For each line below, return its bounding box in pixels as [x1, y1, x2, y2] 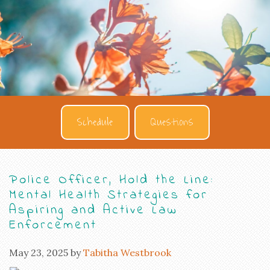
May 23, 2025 [9, 246, 68, 259]
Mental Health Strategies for [9, 186, 208, 204]
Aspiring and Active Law [9, 201, 178, 219]
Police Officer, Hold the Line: [9, 171, 214, 189]
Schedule [77, 113, 113, 131]
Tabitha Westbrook [83, 246, 171, 259]
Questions [150, 113, 193, 131]
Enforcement [9, 216, 97, 234]
